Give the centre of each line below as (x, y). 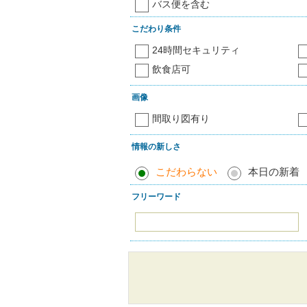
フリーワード (156, 197)
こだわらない (186, 172)
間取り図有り (181, 119)
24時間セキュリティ (196, 50)
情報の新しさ (156, 147)
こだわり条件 (156, 29)
